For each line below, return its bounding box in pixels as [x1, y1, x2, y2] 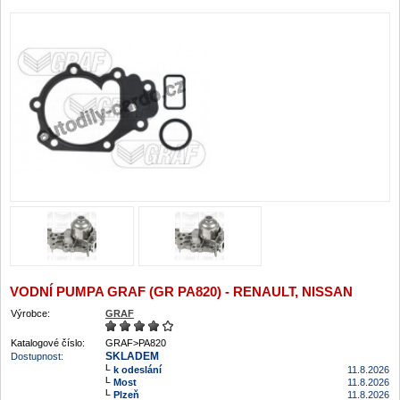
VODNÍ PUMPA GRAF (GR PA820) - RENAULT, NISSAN [10, 284, 353, 299]
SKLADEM [105, 350, 159, 362]
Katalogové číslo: [11, 337, 85, 348]
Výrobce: [11, 308, 50, 319]
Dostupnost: [11, 351, 63, 362]
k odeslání [113, 364, 162, 375]
